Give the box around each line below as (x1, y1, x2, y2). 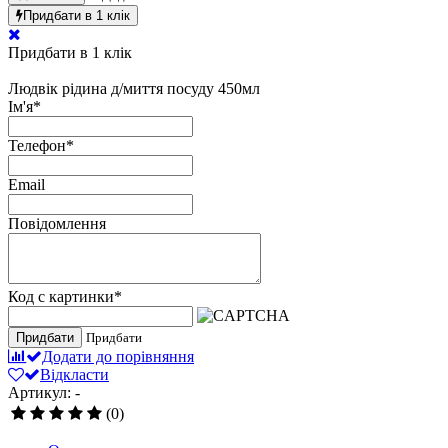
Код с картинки (8, 288, 114, 306)
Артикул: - (8, 384, 80, 402)
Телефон (8, 137, 66, 155)
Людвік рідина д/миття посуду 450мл (8, 80, 260, 98)
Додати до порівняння (42, 348, 194, 366)
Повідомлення (8, 215, 106, 233)
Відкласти (40, 366, 109, 384)
